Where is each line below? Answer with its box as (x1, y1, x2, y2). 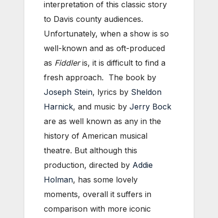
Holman (44, 175, 73, 185)
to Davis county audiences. (44, 14, 145, 24)
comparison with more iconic (44, 204, 151, 214)
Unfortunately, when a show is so (44, 29, 169, 39)
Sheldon (131, 87, 162, 97)
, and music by (73, 102, 129, 112)
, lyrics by (92, 87, 131, 97)
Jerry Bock (129, 102, 171, 112)
